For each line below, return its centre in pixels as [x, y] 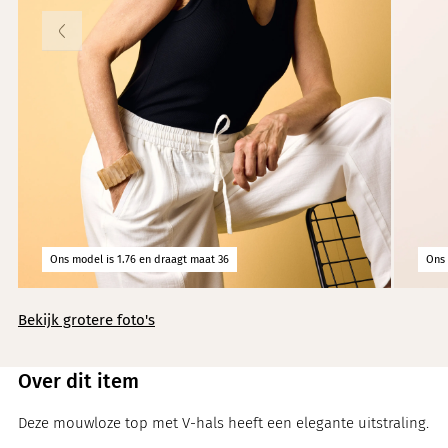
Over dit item [78, 380]
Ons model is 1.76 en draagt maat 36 [139, 259]
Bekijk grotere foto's [86, 319]
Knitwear [373, 17]
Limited [368, 58]
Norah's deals [389, 140]
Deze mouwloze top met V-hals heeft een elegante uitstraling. [223, 422]
